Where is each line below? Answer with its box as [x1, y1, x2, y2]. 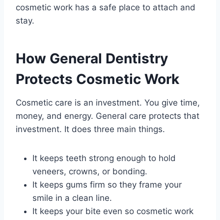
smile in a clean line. [32, 193, 112, 203]
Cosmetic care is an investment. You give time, [16, 98, 200, 108]
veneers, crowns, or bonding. [32, 166, 147, 177]
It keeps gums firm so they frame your [32, 180, 182, 190]
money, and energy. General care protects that [16, 111, 199, 121]
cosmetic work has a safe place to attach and [16, 2, 195, 13]
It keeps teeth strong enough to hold [32, 153, 176, 164]
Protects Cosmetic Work [16, 71, 179, 88]
